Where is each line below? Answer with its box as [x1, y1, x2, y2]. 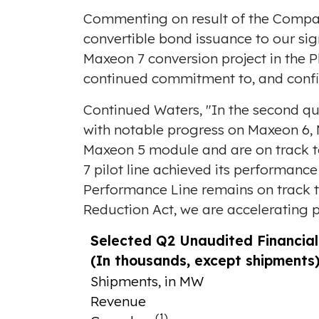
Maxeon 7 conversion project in [83, 50, 285, 68]
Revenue [90, 293, 146, 310]
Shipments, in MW [90, 273, 204, 291]
